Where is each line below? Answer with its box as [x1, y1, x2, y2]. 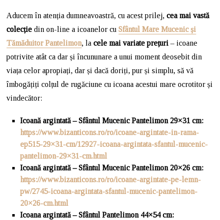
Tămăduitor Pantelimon [6, 39, 82, 47]
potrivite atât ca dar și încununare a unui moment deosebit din [6, 53, 202, 61]
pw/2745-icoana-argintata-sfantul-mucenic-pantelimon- [20, 187, 198, 195]
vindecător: [6, 94, 43, 102]
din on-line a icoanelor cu [32, 25, 119, 33]
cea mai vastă [166, 11, 210, 20]
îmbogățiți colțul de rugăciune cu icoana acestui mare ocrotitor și [6, 80, 213, 88]
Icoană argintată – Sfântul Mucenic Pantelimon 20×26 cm [20, 164, 202, 172]
